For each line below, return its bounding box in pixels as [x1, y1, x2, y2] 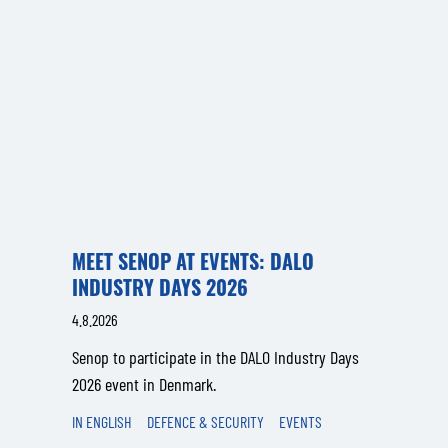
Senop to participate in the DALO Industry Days [72, 346, 359, 368]
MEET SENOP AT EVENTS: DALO [72, 246, 314, 276]
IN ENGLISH [72, 412, 132, 431]
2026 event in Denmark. [72, 373, 216, 395]
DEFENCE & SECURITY [147, 412, 264, 431]
